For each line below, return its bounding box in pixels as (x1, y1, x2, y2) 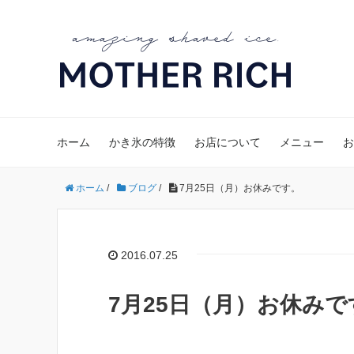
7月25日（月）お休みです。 (177, 183, 300, 194)
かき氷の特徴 (109, 136, 175, 149)
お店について (194, 136, 261, 149)
